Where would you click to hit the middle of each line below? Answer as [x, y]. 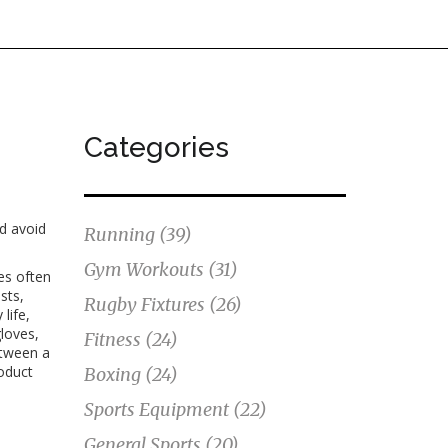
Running [121, 234]
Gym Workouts [145, 269]
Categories [156, 147]
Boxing [114, 374]
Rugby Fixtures [146, 304]
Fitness [114, 339]
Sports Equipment [158, 409]
